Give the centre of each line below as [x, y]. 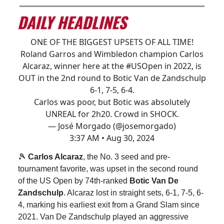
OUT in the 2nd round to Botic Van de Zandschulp [112, 78]
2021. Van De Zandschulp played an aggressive [103, 216]
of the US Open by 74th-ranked [74, 180]
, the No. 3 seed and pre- [126, 156]
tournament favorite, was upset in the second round [108, 168]
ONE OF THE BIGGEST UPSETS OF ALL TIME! [112, 42]
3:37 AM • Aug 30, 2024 [112, 138]
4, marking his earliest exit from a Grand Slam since [109, 204]
